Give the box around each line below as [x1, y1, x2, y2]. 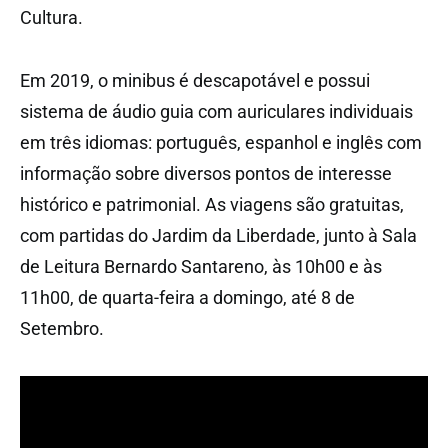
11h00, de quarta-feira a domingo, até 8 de [20, 287, 355, 309]
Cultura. [20, 7, 83, 29]
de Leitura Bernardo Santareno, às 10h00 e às [20, 256, 382, 278]
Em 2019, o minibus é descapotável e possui [20, 70, 370, 92]
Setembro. [20, 318, 104, 340]
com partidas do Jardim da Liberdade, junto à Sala [20, 225, 417, 247]
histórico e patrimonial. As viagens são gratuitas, [20, 194, 404, 216]
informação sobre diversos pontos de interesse [20, 163, 392, 185]
